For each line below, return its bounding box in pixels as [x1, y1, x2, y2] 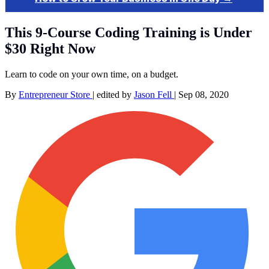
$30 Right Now [5, 40, 95, 56]
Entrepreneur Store [19, 89, 92, 100]
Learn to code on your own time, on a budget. [5, 68, 178, 79]
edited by [97, 89, 134, 100]
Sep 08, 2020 [178, 89, 229, 100]
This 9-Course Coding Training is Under [5, 24, 252, 40]
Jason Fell [134, 89, 174, 100]
